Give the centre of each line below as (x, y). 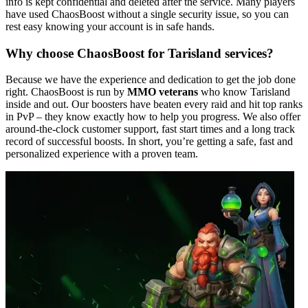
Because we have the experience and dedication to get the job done (151, 80)
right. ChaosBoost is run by (66, 92)
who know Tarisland (244, 92)
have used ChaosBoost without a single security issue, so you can (147, 14)
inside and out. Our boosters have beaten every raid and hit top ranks (154, 104)
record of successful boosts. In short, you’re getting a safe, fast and (149, 142)
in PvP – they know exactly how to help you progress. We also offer (153, 117)
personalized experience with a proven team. (102, 154)
